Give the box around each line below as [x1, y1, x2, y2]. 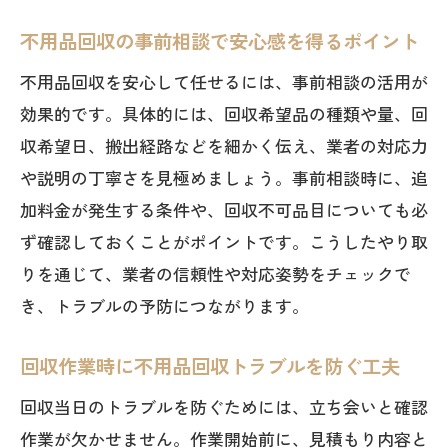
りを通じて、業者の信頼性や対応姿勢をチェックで [20, 261, 411, 286]
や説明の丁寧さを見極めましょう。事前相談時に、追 [20, 165, 428, 190]
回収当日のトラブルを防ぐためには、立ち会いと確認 [20, 394, 428, 419]
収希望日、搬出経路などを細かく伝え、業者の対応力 [20, 133, 428, 158]
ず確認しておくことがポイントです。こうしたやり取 [20, 229, 428, 254]
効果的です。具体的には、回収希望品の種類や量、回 [20, 101, 428, 126]
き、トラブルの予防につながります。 [20, 293, 309, 318]
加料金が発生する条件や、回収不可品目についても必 [20, 197, 428, 222]
